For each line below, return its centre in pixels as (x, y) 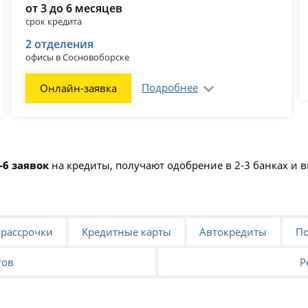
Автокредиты (233, 232)
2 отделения (60, 44)
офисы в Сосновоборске (78, 57)
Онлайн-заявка (79, 88)
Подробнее (170, 87)
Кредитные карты (126, 232)
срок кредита (54, 21)
